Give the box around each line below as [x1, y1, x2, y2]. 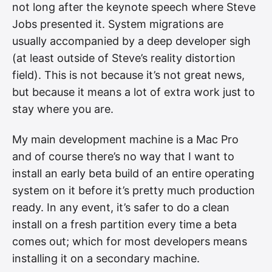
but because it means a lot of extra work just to [12, 86, 255, 99]
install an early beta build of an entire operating [12, 166, 254, 180]
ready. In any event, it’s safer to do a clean [12, 200, 229, 214]
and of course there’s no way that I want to [12, 149, 234, 163]
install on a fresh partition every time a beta [12, 217, 237, 231]
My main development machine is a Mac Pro [12, 132, 239, 146]
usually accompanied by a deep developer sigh [12, 35, 251, 48]
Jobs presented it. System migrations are [12, 18, 223, 31]
